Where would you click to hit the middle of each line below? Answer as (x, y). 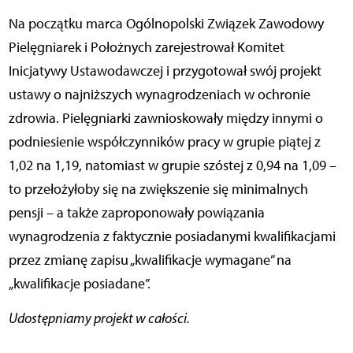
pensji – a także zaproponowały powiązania (136, 213)
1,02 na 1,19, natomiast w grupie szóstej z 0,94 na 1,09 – (172, 166)
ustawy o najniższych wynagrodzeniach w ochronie (159, 95)
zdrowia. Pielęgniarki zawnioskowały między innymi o (165, 119)
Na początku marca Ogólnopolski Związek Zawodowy (13, 24)
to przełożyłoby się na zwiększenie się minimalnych (158, 190)
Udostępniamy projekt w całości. (99, 319)
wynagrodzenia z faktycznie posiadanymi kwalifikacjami (172, 237)
